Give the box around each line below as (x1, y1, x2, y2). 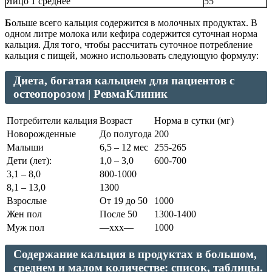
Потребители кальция (7, 115, 97, 126)
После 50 (100, 209, 137, 220)
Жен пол (7, 209, 42, 220)
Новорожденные (7, 129, 76, 140)
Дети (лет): (7, 155, 52, 166)
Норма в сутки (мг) (154, 115, 234, 126)
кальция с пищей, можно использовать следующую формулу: (5, 50, 259, 61)
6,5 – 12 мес (100, 142, 148, 153)
